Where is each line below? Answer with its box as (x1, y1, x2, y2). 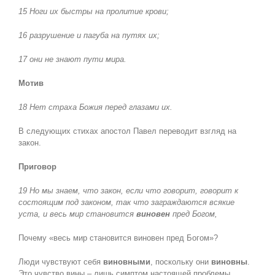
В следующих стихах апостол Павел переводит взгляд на (18, 126, 236, 136)
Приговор (18, 162, 56, 172)
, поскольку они (150, 257, 211, 267)
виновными (103, 257, 150, 267)
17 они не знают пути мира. (18, 55, 126, 64)
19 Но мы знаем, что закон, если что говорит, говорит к (18, 186, 238, 196)
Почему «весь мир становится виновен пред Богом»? (18, 233, 218, 243)
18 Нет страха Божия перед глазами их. (18, 103, 172, 112)
